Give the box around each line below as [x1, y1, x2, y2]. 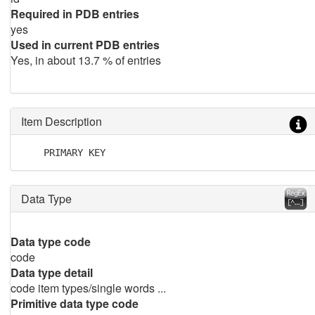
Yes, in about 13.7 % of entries [10, 52, 161, 68]
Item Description [20, 113, 102, 129]
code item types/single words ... [10, 280, 166, 296]
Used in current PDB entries [10, 37, 160, 53]
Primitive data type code [10, 295, 139, 311]
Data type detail [10, 264, 93, 281]
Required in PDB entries [10, 6, 139, 22]
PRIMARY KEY [20, 147, 105, 158]
